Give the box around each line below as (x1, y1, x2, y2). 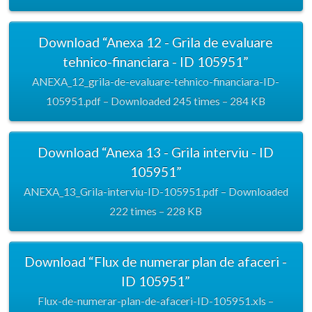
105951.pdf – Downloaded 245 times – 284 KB (46, 94, 266, 107)
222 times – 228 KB (109, 204, 203, 217)
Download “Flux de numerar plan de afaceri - (24, 253, 288, 270)
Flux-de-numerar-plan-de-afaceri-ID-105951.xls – (38, 295, 274, 308)
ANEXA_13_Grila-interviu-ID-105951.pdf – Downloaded (23, 185, 288, 198)
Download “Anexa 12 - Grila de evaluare (38, 33, 274, 50)
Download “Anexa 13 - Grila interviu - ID (38, 143, 274, 160)
